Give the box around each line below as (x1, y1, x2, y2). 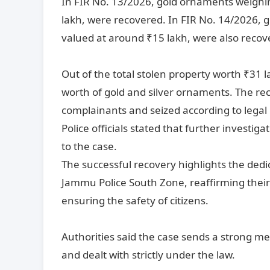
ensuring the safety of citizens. (61, 193, 209, 207)
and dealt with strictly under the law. (61, 247, 235, 262)
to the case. (61, 139, 117, 153)
